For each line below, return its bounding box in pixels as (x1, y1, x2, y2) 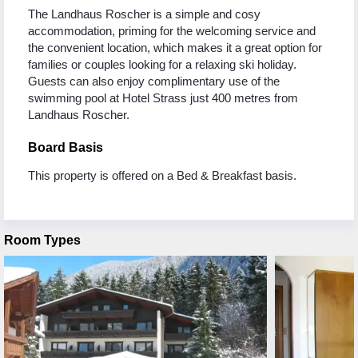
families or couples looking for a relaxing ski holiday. (28, 58, 296, 71)
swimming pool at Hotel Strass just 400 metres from (28, 91, 298, 105)
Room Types (4, 233, 81, 247)
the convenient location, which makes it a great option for (28, 41, 322, 54)
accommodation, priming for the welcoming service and (28, 24, 316, 38)
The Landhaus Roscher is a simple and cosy (28, 7, 261, 21)
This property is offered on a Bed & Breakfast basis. (28, 169, 296, 182)
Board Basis (28, 141, 103, 154)
